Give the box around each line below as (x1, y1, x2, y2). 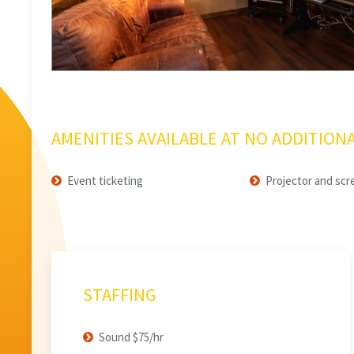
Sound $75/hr (99, 330, 164, 345)
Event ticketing (67, 173, 143, 189)
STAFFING (83, 283, 156, 306)
